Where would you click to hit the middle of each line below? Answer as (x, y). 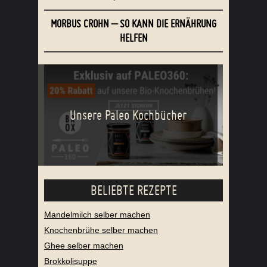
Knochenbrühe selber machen (101, 230)
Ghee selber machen (84, 246)
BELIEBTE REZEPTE (133, 190)
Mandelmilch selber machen (97, 215)
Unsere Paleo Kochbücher (128, 115)
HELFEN (133, 38)
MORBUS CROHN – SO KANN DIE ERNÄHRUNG (133, 24)
